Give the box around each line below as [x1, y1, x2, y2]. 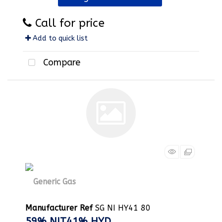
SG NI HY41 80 [93, 203, 151, 213]
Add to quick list [31, 34, 88, 43]
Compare [41, 56, 80, 68]
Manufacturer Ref [25, 203, 93, 213]
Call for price [35, 16, 105, 30]
